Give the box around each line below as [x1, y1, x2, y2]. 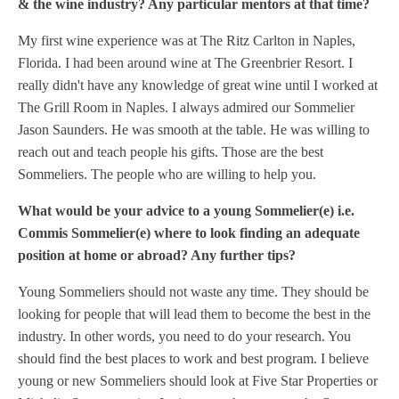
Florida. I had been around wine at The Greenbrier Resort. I [18, 54, 353, 70]
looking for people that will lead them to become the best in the [18, 305, 370, 322]
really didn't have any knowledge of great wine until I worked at [18, 77, 378, 93]
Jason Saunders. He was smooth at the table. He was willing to [18, 121, 370, 137]
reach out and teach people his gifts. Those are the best [18, 143, 323, 159]
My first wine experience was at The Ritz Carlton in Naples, [18, 32, 355, 48]
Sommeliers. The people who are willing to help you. [18, 166, 316, 182]
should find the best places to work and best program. [18, 350, 321, 366]
